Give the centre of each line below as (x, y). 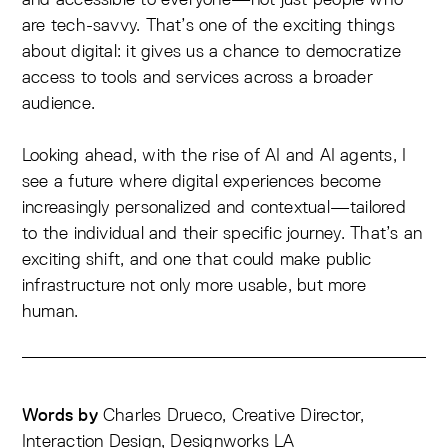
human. (50, 311)
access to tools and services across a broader (197, 77)
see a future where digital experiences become (201, 181)
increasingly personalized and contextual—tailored (214, 207)
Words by (60, 415)
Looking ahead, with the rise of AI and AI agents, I (214, 155)
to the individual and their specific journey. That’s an (222, 233)
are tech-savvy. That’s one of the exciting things (208, 25)
